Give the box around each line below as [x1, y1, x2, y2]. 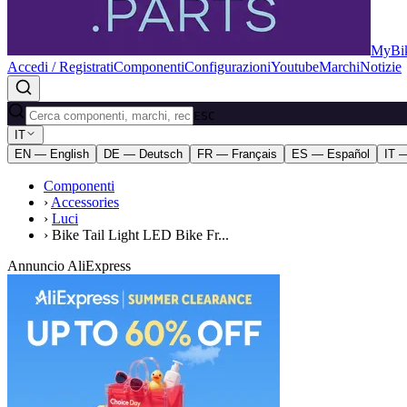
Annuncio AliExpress [7, 258, 131, 273]
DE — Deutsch [104, 147, 183, 161]
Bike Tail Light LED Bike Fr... [52, 227, 229, 243]
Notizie [360, 59, 402, 74]
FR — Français [197, 147, 277, 161]
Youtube [271, 59, 319, 74]
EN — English [15, 147, 89, 161]
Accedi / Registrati [7, 59, 114, 74]
